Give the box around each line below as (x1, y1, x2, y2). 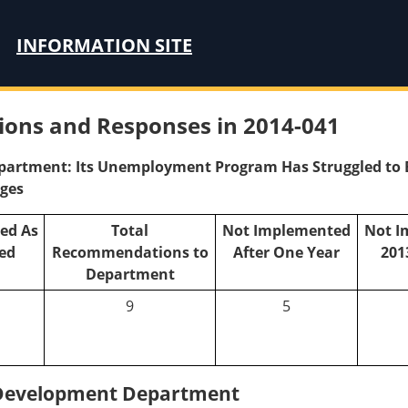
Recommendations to (51, 242, 209, 262)
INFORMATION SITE (16, 33, 192, 57)
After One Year (233, 242, 340, 262)
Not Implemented (222, 220, 351, 240)
